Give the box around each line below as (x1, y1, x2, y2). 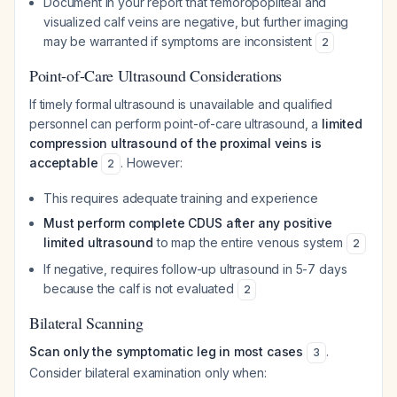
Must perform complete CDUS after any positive (43, 215, 332, 230)
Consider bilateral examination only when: (29, 365, 267, 380)
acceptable (29, 155, 98, 170)
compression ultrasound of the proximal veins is (29, 136, 322, 151)
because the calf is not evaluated (43, 281, 237, 296)
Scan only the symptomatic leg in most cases (29, 344, 304, 359)
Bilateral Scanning (29, 312, 144, 333)
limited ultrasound (43, 235, 154, 250)
